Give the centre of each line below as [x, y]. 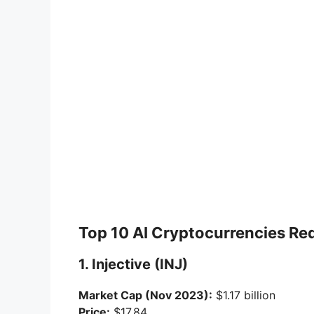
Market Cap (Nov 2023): [145, 295]
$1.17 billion [244, 295]
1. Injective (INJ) [133, 265]
